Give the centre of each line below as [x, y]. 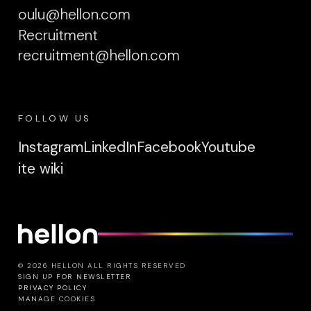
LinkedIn [110, 147]
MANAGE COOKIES [57, 299]
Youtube [228, 147]
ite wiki [41, 168]
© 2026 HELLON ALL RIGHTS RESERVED [102, 265]
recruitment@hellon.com [99, 55]
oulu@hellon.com [74, 14]
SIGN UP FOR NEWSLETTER [75, 276]
